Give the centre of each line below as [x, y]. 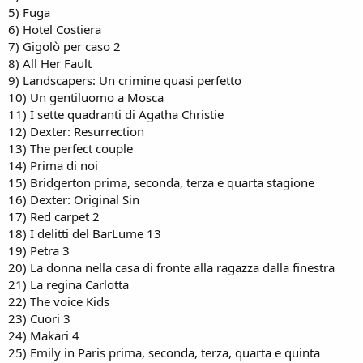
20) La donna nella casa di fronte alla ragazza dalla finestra [171, 267]
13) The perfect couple [70, 148]
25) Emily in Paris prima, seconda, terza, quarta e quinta [164, 352]
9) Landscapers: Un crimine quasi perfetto [125, 80]
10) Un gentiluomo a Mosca [86, 97]
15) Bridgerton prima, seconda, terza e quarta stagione [161, 182]
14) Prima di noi [53, 165]
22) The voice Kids [59, 301]
